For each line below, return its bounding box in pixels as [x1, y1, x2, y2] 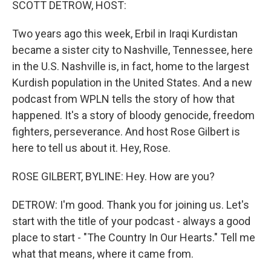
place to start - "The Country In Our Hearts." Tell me [12, 231, 255, 244]
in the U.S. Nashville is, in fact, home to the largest [12, 60, 249, 73]
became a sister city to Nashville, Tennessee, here [12, 44, 253, 56]
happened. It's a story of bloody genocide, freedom [12, 109, 255, 122]
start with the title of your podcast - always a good [12, 215, 250, 227]
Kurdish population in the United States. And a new [12, 76, 252, 89]
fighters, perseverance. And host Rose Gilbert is [12, 125, 240, 138]
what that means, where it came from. [12, 247, 194, 260]
